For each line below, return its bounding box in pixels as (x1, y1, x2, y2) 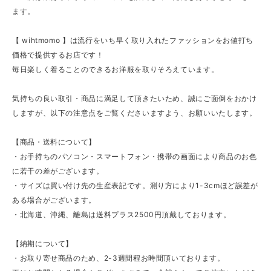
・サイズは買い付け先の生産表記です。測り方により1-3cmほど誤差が (12, 180, 258, 190)
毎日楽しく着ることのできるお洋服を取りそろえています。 (12, 64, 219, 74)
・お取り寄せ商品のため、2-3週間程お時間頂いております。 (12, 253, 225, 263)
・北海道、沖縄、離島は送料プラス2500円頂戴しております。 (12, 209, 231, 219)
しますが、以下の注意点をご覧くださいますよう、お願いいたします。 (12, 108, 257, 117)
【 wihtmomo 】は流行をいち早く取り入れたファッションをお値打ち (12, 35, 254, 45)
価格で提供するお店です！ (12, 50, 104, 59)
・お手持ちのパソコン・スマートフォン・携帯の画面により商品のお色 (12, 151, 257, 161)
